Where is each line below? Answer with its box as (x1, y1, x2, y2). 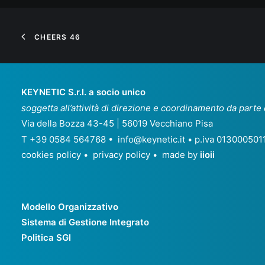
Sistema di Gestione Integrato (21, 216, 149, 228)
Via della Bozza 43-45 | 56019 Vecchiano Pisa (21, 118, 213, 129)
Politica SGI (21, 232, 71, 243)
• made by (150, 149, 200, 160)
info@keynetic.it (118, 134, 185, 145)
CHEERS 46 (34, 33, 81, 41)
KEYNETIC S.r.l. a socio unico (21, 86, 146, 98)
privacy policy (93, 149, 150, 160)
